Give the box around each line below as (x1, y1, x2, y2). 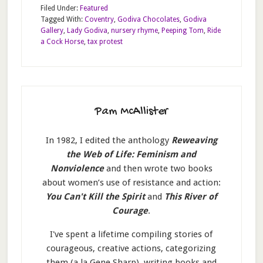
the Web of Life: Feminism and (66, 149, 197, 160)
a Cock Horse (40, 37, 84, 46)
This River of (164, 191, 217, 202)
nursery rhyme (110, 26, 158, 35)
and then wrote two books (103, 163, 213, 174)
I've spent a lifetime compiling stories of (50, 228, 213, 240)
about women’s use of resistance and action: (42, 177, 221, 188)
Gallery (40, 26, 63, 35)
